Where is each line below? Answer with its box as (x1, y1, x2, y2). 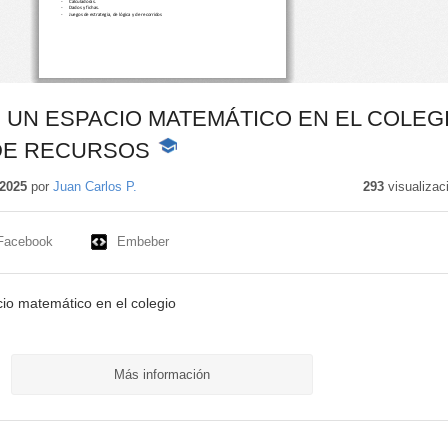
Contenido (155, 159, 221, 176)
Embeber (116, 234, 169, 250)
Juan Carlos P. (52, 179, 137, 195)
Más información (113, 366, 210, 382)
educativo (155, 179, 217, 196)
